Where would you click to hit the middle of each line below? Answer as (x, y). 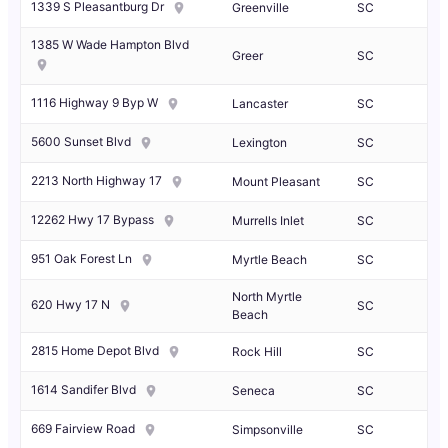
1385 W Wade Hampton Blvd (110, 45)
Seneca (253, 391)
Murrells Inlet (268, 221)
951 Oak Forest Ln (81, 259)
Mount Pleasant (276, 182)
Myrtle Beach (269, 260)
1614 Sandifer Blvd (83, 390)
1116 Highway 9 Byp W (94, 103)
